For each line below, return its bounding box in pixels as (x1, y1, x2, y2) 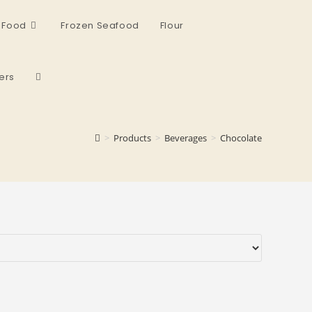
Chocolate (220, 132, 262, 144)
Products (114, 132, 151, 144)
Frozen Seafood (61, 19, 139, 32)
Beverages (164, 132, 207, 144)
